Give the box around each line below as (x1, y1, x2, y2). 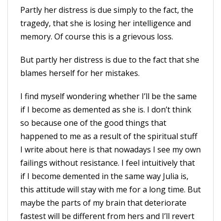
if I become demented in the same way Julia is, (20, 171, 188, 182)
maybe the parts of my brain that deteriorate (20, 197, 186, 208)
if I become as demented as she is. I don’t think (20, 104, 191, 115)
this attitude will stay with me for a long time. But (20, 184, 201, 195)
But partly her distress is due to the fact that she (20, 54, 199, 65)
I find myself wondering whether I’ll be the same (20, 91, 197, 102)
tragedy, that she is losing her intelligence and (20, 18, 191, 29)
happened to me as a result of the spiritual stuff (20, 131, 197, 142)
